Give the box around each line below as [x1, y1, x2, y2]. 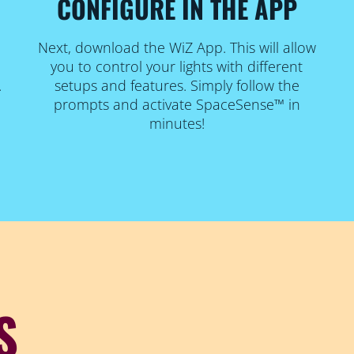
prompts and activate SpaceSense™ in [53, 94, 300, 114]
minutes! [149, 113, 205, 133]
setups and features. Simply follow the [54, 75, 299, 95]
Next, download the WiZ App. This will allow [37, 37, 316, 57]
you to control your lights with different [51, 56, 303, 76]
